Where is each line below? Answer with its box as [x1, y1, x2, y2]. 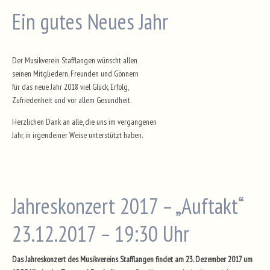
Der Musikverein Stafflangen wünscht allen [12, 55, 137, 66]
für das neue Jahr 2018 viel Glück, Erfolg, [12, 81, 129, 92]
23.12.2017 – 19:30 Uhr [12, 219, 189, 248]
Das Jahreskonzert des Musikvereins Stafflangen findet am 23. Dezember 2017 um [12, 253, 253, 265]
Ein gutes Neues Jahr [12, 7, 168, 36]
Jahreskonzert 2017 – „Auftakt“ [12, 191, 243, 220]
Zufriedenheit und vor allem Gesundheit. [12, 95, 131, 105]
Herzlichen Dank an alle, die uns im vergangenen [12, 116, 157, 127]
